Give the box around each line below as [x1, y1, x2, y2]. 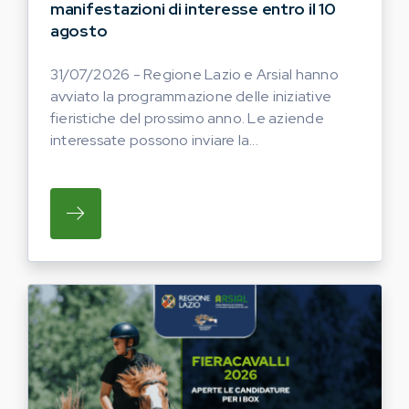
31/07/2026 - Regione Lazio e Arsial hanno [50, 65, 339, 85]
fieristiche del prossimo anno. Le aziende [50, 109, 324, 129]
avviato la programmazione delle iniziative [50, 87, 332, 107]
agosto [50, 20, 108, 42]
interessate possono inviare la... [50, 131, 258, 151]
